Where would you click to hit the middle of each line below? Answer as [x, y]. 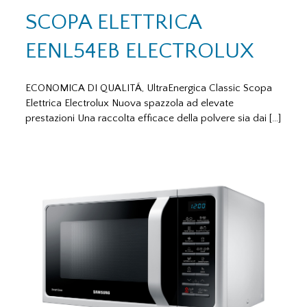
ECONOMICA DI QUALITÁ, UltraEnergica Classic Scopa [149, 88]
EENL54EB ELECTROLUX [140, 51]
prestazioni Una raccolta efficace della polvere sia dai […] [153, 118]
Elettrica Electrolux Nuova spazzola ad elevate [130, 103]
